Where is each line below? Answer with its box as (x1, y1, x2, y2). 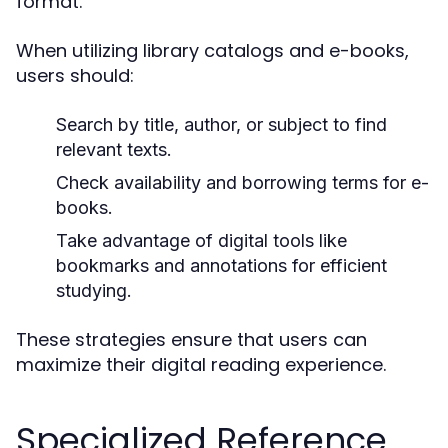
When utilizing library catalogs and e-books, (16, 38, 409, 63)
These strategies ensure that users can (16, 327, 367, 352)
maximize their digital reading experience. (16, 352, 386, 377)
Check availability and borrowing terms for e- (56, 172, 429, 193)
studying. (56, 280, 132, 301)
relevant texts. (56, 139, 172, 160)
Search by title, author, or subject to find (56, 114, 387, 135)
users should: (16, 63, 134, 88)
